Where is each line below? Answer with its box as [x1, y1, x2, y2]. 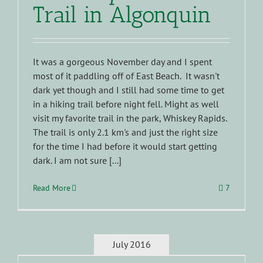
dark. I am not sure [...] [33, 154, 122, 166]
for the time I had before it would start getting [33, 140, 217, 152]
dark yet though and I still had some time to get [33, 83, 224, 96]
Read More [33, 182, 70, 193]
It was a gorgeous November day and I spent [33, 55, 212, 68]
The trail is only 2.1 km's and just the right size [33, 126, 218, 138]
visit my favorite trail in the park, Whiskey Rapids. [33, 112, 227, 124]
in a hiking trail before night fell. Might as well [33, 97, 219, 110]
